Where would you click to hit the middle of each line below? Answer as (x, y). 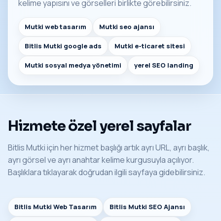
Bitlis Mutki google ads (63, 46)
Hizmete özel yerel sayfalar (99, 126)
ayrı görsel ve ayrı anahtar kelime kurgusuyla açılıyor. (101, 160)
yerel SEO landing (164, 65)
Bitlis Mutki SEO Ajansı (147, 207)
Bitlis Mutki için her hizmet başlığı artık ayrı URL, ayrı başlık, (109, 148)
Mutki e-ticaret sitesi (150, 46)
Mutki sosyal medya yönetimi (73, 65)
